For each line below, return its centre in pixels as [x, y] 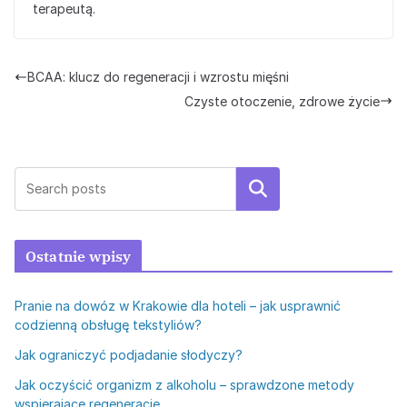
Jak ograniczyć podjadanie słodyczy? [129, 354]
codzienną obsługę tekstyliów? [108, 324]
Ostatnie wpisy [79, 256]
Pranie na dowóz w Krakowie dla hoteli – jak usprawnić [178, 305]
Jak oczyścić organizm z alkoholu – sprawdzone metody [184, 384]
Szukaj [258, 189]
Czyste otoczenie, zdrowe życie [282, 101]
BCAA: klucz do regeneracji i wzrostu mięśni [158, 77]
